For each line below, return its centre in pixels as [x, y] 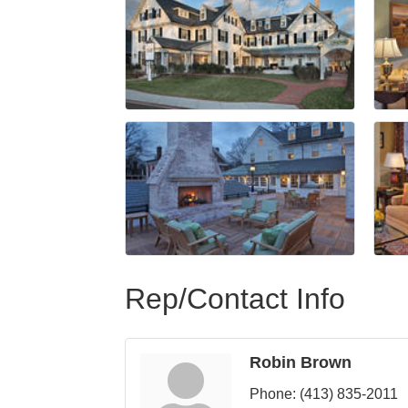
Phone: [273, 393]
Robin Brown [301, 362]
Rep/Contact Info [235, 298]
